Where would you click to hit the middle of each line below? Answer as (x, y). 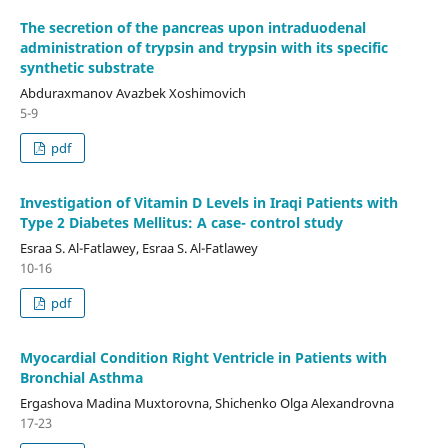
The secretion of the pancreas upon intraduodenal (192, 27)
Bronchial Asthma (81, 377)
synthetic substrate (86, 67)
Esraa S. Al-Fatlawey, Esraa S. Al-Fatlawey (138, 247)
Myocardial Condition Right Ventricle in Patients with (203, 357)
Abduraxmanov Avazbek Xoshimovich (132, 92)
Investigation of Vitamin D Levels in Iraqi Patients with (208, 202)
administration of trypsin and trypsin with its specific (203, 47)
